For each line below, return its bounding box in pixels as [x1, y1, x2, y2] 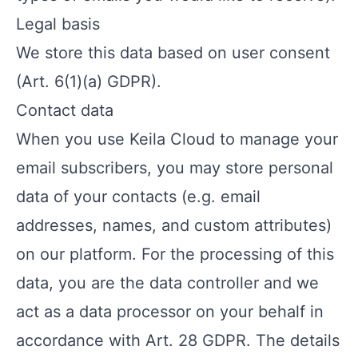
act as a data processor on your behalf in [16, 302, 324, 321]
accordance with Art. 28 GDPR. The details [16, 331, 340, 350]
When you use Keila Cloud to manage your [16, 129, 338, 149]
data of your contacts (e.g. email [16, 187, 261, 206]
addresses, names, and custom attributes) [16, 216, 332, 235]
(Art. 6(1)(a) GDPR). [16, 72, 161, 91]
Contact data [16, 101, 113, 120]
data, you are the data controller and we [16, 273, 319, 292]
